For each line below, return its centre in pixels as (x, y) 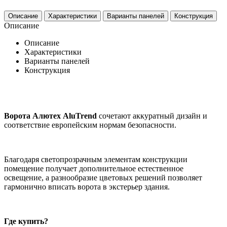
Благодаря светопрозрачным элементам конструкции (96, 159)
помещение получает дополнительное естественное (94, 168)
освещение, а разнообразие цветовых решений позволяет (103, 177)
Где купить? (26, 221)
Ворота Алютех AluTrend (50, 116)
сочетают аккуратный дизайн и (152, 116)
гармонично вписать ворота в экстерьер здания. (87, 186)
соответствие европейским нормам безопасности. (90, 125)
